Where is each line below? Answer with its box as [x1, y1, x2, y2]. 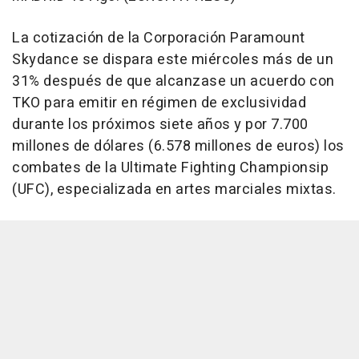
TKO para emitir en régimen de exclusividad [12, 92, 306, 115]
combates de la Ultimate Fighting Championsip [12, 157, 329, 179]
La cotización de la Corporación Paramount [12, 27, 305, 50]
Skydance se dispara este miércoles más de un [12, 49, 333, 71]
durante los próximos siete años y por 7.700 [12, 114, 309, 136]
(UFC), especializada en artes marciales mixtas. [12, 179, 337, 201]
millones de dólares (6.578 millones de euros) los [12, 135, 345, 158]
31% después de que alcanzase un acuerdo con [12, 71, 335, 93]
